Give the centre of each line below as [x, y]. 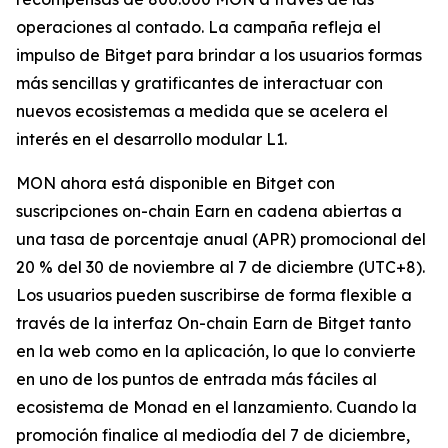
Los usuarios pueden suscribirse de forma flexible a [214, 295]
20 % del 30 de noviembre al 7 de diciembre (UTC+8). [220, 267]
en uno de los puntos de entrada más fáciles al [196, 379]
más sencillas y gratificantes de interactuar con [199, 83]
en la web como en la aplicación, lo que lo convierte [216, 351]
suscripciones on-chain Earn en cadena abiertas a [209, 211]
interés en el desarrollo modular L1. [151, 139]
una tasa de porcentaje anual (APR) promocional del [221, 239]
